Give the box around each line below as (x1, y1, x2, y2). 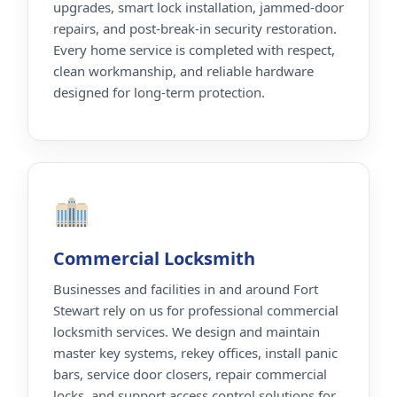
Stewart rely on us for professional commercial (53, 301, 339, 320)
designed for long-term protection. (53, 83, 265, 102)
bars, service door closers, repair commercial (53, 365, 327, 384)
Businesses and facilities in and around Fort (53, 280, 318, 299)
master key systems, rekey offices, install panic (53, 344, 338, 362)
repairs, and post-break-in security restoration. (53, 19, 337, 38)
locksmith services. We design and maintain (53, 323, 320, 341)
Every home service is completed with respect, (53, 41, 335, 59)
